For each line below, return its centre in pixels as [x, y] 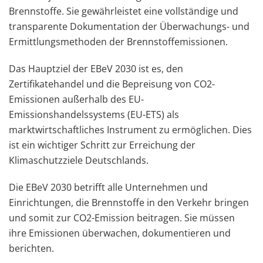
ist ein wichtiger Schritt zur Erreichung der [102, 145]
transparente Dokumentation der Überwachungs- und [129, 26]
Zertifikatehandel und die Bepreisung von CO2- [112, 84]
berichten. [31, 248]
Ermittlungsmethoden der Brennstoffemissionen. [118, 41]
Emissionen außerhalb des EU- [76, 99]
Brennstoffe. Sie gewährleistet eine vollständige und [124, 11]
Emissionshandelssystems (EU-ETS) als [94, 114]
